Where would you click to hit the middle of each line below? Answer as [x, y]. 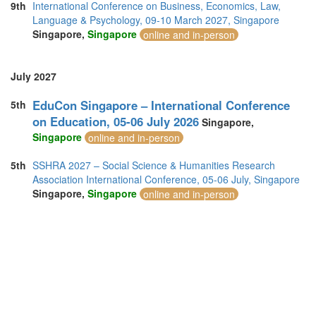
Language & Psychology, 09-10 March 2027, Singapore [156, 20]
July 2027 [34, 76]
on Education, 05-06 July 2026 [116, 121]
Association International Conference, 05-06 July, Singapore [166, 179]
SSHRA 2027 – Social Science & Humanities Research [154, 165]
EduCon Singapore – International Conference [161, 105]
